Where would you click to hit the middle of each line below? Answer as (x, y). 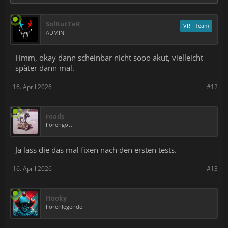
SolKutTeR (63, 24)
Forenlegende (64, 206)
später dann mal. (45, 68)
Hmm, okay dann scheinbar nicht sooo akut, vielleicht (109, 58)
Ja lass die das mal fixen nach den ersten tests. (96, 150)
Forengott (59, 124)
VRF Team (196, 26)
